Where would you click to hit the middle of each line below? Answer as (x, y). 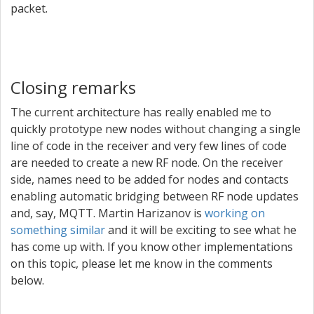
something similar (58, 230)
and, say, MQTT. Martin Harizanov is (108, 213)
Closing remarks (73, 87)
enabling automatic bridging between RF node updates (155, 196)
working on (235, 213)
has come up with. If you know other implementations (152, 247)
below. (27, 280)
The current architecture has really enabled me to (141, 112)
